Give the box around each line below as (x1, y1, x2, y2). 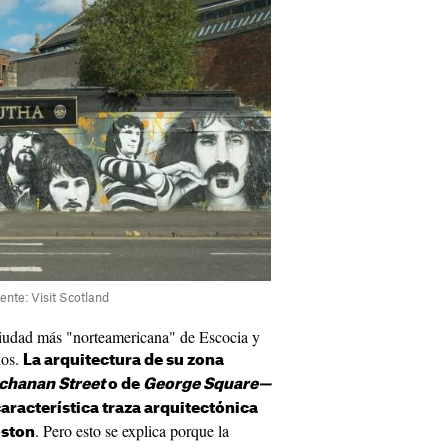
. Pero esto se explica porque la (35, 420, 229, 441)
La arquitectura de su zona (23, 353, 224, 368)
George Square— (143, 377, 271, 392)
